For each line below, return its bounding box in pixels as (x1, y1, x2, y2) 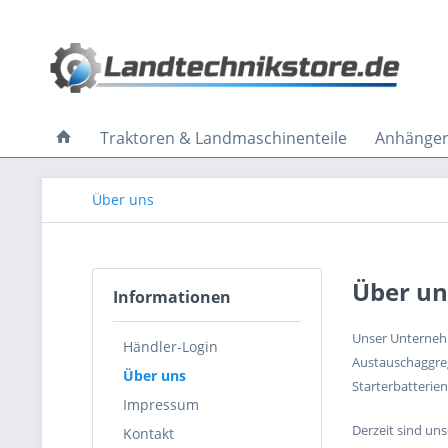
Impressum (123, 394, 199, 414)
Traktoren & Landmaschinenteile (100, 127, 347, 149)
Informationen (113, 286, 231, 308)
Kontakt (123, 423, 174, 443)
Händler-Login (123, 336, 218, 356)
